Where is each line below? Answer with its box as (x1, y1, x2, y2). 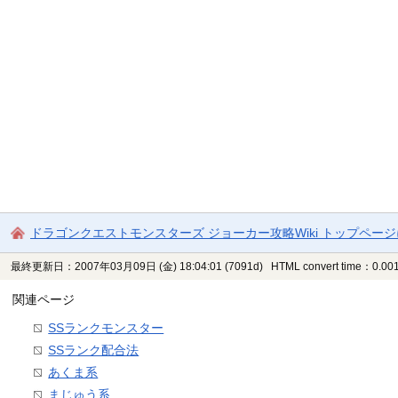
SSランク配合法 (48, 343, 139, 358)
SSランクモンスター (48, 321, 164, 336)
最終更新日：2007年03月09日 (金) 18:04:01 (11, 260, 223, 274)
